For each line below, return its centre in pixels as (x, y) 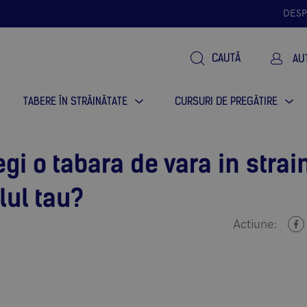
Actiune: (255, 224)
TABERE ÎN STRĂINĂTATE (75, 101)
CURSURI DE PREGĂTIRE (226, 101)
